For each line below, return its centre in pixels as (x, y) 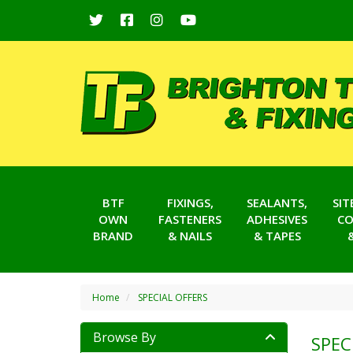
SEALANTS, (277, 203)
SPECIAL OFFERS (173, 297)
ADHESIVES (277, 219)
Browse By (124, 337)
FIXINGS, (190, 203)
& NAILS (190, 236)
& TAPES (277, 236)
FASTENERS (190, 219)
